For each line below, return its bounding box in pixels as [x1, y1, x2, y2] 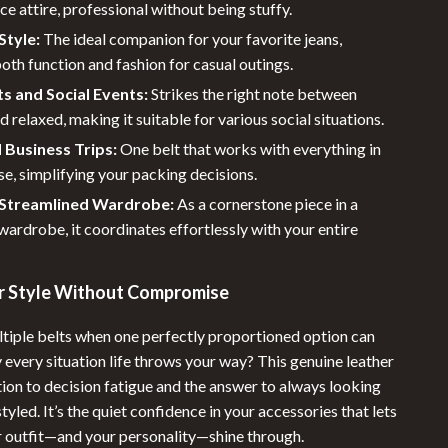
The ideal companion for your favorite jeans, [40, 29, 343, 48]
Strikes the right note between [148, 84, 358, 103]
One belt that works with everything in [117, 139, 382, 158]
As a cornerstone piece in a [174, 194, 359, 213]
